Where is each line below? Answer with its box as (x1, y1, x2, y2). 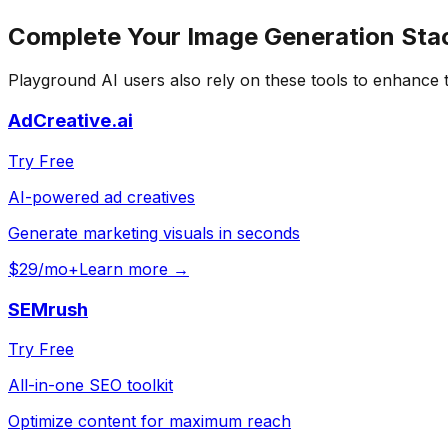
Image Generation (187, 21, 395, 51)
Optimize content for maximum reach (8, 411, 291, 432)
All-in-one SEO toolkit (8, 375, 173, 396)
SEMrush (8, 297, 88, 321)
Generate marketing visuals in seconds (8, 222, 300, 243)
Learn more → (79, 258, 189, 279)
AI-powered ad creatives (8, 186, 195, 207)
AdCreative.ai (8, 109, 133, 133)
